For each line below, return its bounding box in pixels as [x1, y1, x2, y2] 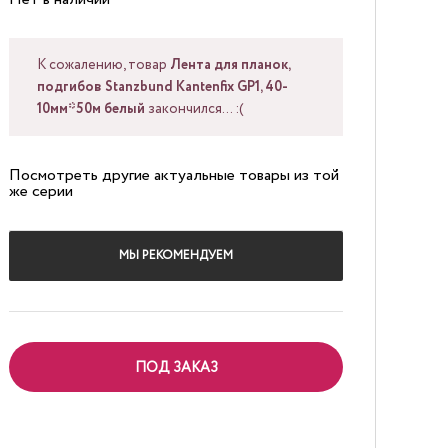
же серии [9, 180, 73, 203]
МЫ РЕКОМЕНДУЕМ [119, 247, 233, 264]
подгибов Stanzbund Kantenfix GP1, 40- [37, 77, 288, 97]
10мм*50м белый [37, 99, 145, 119]
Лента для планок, [170, 55, 290, 75]
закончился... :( [145, 99, 243, 119]
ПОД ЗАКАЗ [134, 358, 218, 378]
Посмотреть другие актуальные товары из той [9, 164, 339, 187]
